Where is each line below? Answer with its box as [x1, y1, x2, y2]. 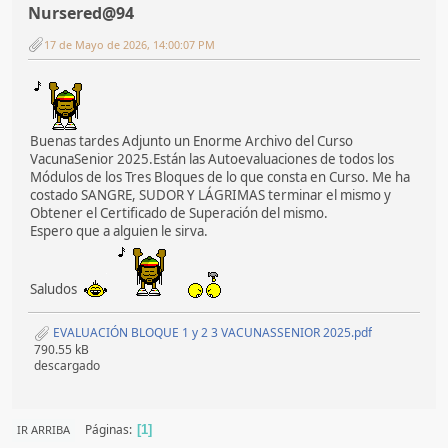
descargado [34, 356, 100, 374]
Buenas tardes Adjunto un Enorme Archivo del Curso [30, 131, 353, 150]
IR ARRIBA [17, 421, 70, 437]
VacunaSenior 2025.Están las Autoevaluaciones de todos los [30, 149, 394, 168]
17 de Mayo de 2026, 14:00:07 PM [44, 36, 215, 52]
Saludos [30, 279, 80, 298]
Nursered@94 [28, 2, 134, 25]
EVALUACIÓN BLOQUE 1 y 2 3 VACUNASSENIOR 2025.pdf [50, 324, 372, 342]
